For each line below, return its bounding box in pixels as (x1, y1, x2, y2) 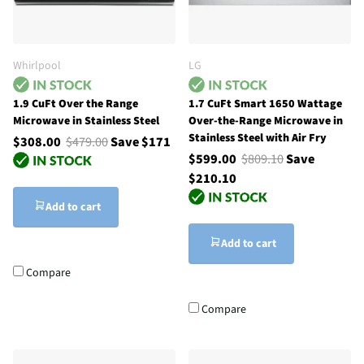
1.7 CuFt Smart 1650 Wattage (188, 95, 342, 112)
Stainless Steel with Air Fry (188, 129, 327, 146)
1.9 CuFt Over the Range (13, 95, 138, 112)
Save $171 (110, 132, 171, 151)
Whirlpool (13, 57, 61, 74)
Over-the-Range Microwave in (188, 112, 343, 129)
